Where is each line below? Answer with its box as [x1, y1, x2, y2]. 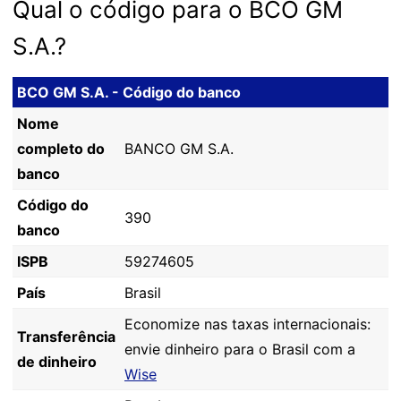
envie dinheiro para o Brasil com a [124, 340, 355, 358]
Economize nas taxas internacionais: [124, 315, 371, 333]
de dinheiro [17, 353, 97, 371]
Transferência [17, 328, 115, 346]
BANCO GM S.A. [124, 140, 234, 158]
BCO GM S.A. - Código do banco [17, 83, 241, 101]
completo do [17, 140, 105, 158]
